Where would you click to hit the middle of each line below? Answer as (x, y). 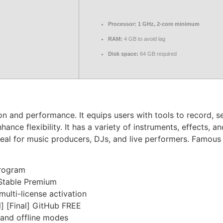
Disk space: (123, 54)
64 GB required (158, 54)
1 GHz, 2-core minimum (168, 24)
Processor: (122, 24)
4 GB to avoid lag (144, 39)
